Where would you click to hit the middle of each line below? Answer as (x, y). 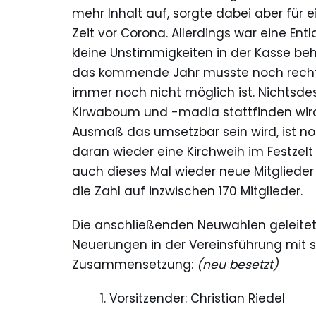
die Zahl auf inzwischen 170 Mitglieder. (187, 192)
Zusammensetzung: (134, 265)
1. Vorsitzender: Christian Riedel (193, 299)
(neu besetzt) (238, 265)
